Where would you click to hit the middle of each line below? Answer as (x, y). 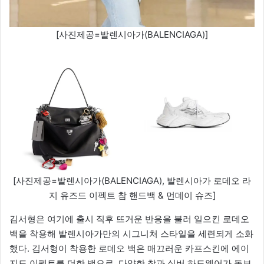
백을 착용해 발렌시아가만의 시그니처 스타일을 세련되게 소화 (131, 234)
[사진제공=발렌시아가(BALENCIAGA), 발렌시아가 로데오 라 (132, 181)
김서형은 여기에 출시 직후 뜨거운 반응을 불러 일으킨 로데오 (129, 219)
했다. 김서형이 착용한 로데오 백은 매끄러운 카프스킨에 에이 (129, 249)
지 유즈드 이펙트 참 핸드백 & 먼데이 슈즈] (132, 196)
